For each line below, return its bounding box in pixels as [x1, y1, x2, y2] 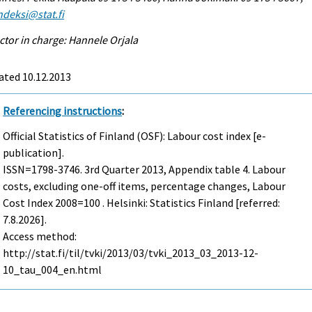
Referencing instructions [3, 103, 123, 118]
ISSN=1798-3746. [3, 162, 85, 177]
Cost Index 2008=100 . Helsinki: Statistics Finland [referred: [3, 196, 281, 210]
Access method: [3, 229, 77, 244]
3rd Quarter [84, 162, 140, 177]
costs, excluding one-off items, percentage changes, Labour [3, 179, 286, 194]
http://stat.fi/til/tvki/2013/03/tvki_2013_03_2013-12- [3, 246, 259, 260]
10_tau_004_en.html [3, 263, 102, 277]
